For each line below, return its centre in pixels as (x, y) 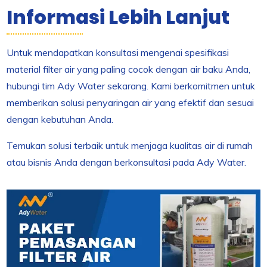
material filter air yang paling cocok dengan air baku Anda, (129, 69)
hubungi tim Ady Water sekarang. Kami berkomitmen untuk (131, 86)
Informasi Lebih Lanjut (118, 17)
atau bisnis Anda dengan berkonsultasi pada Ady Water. (127, 162)
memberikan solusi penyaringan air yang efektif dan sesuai (131, 102)
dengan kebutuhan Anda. (60, 119)
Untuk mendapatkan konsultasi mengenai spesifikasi (118, 52)
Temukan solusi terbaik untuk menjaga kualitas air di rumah (130, 145)
